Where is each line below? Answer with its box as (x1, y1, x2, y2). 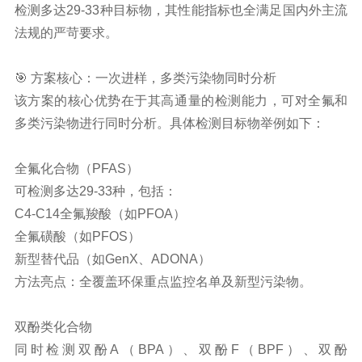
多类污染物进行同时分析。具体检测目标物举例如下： (14, 116, 325, 130)
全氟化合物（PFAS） (14, 161, 139, 175)
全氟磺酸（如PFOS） (14, 229, 141, 243)
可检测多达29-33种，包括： (14, 183, 177, 198)
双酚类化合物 (14, 319, 92, 334)
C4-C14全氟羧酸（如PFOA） (14, 206, 186, 221)
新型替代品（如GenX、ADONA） (14, 251, 211, 266)
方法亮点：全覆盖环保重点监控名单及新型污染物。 (14, 274, 312, 288)
